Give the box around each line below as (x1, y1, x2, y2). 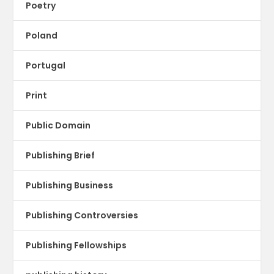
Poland (26, 29, 58, 42)
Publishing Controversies (26, 209, 139, 221)
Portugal (26, 59, 66, 72)
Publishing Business (26, 179, 114, 191)
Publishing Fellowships (26, 239, 127, 251)
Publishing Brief (26, 149, 95, 161)
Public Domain (26, 119, 91, 131)
